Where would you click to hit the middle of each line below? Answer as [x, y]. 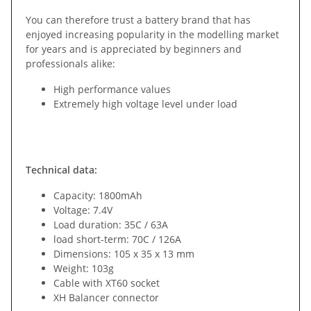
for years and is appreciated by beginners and [134, 49]
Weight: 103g [84, 269]
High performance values [112, 90]
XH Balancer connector [106, 298]
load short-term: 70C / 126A [117, 239]
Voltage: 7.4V [83, 210]
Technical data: [61, 170]
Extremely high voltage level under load [145, 104]
